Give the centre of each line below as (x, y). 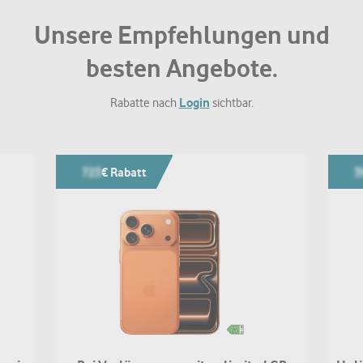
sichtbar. (231, 103)
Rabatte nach (144, 103)
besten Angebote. (181, 68)
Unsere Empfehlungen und (181, 35)
